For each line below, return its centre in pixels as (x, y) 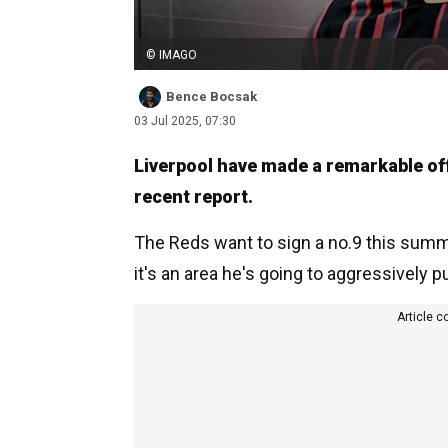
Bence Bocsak (211, 96)
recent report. (193, 196)
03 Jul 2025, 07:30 (185, 120)
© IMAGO (171, 54)
